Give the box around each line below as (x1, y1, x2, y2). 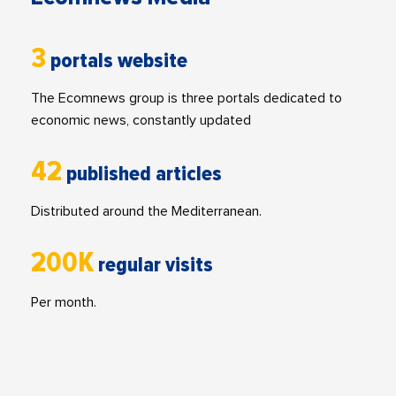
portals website (50, 48, 187, 74)
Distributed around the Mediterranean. (31, 204, 262, 219)
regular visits (98, 252, 213, 278)
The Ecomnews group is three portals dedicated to (31, 91, 342, 106)
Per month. (31, 295, 96, 310)
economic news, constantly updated (31, 113, 251, 128)
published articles (66, 161, 222, 187)
